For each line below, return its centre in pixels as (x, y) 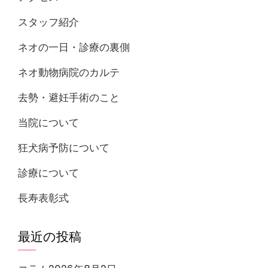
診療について (48, 173)
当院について (48, 122)
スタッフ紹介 (48, 22)
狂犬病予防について (64, 147)
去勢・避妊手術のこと (69, 97)
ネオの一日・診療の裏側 (74, 47)
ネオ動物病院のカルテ (69, 72)
